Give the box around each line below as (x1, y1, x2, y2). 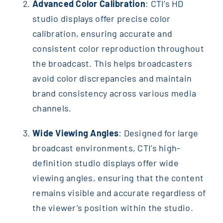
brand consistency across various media (32, 88, 197, 99)
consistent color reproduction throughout (32, 43, 204, 54)
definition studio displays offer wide (32, 157, 179, 169)
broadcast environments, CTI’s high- (32, 142, 181, 154)
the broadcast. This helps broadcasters (32, 58, 193, 69)
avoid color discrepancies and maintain (32, 73, 192, 84)
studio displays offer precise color (32, 13, 171, 24)
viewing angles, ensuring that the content (32, 172, 204, 184)
